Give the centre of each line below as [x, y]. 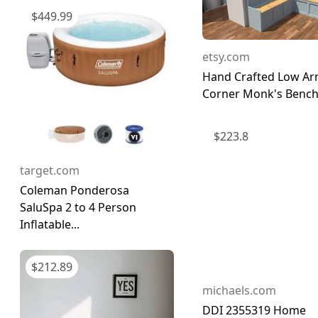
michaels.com [239, 291]
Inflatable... [50, 224]
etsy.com [226, 57]
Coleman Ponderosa [75, 190]
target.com [50, 170]
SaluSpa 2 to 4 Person [78, 207]
